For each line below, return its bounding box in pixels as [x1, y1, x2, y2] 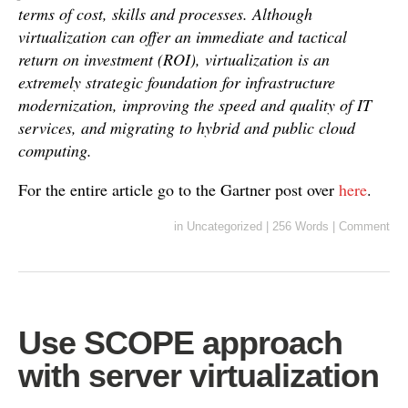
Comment [339, 219, 390, 233]
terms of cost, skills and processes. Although [18, 3, 312, 25]
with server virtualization [18, 357, 379, 394]
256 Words [272, 219, 329, 233]
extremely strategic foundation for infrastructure [18, 71, 335, 93]
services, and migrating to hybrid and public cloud [18, 117, 355, 138]
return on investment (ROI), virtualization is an [18, 48, 330, 70]
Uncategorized [187, 219, 262, 233]
